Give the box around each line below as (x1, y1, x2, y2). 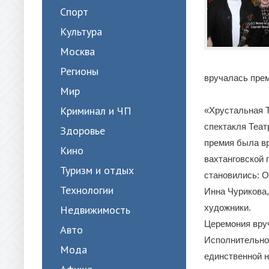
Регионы (60, 64, 98, 78)
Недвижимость (60, 203, 130, 217)
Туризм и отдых (60, 163, 134, 177)
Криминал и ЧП (60, 104, 131, 118)
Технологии (60, 183, 113, 197)
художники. (204, 202, 251, 213)
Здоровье (60, 124, 105, 138)
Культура (60, 25, 102, 38)
